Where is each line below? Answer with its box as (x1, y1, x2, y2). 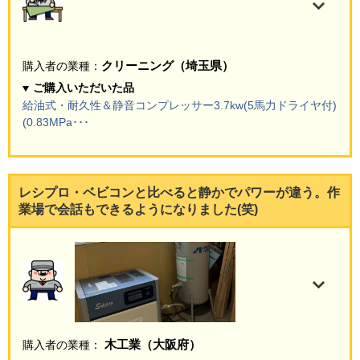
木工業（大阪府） (101, 337, 201, 352)
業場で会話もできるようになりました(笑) (18, 202, 258, 217)
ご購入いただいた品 (33, 81, 134, 95)
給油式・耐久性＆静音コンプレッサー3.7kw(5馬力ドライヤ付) (22, 99, 337, 112)
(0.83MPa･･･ (22, 116, 89, 129)
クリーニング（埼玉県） (101, 59, 234, 73)
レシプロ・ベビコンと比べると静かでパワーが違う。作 (18, 186, 340, 200)
